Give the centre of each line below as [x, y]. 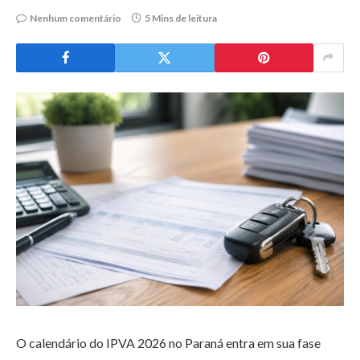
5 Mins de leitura [181, 18]
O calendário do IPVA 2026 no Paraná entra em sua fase [168, 343]
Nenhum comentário [76, 18]
